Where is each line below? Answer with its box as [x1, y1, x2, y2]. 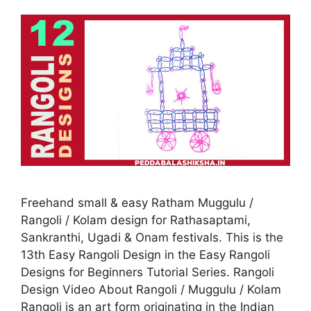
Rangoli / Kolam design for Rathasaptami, [21, 213, 251, 228]
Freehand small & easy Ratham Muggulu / [21, 196, 253, 210]
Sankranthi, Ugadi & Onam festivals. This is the [21, 230, 283, 245]
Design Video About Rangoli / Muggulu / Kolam [21, 283, 281, 297]
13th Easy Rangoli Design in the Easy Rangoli [21, 248, 270, 262]
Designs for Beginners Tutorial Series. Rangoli [21, 265, 274, 280]
